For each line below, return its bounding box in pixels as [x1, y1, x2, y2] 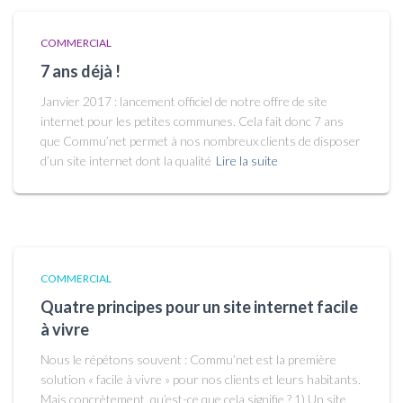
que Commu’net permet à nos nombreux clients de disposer [40, 133, 361, 148]
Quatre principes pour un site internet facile [40, 297, 358, 317]
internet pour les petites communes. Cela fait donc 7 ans [40, 113, 344, 129]
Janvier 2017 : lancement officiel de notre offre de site [40, 94, 327, 109]
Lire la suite [216, 153, 278, 168]
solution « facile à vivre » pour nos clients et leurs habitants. [40, 372, 361, 387]
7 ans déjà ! [40, 61, 121, 81]
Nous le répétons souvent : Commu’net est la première [40, 352, 336, 367]
